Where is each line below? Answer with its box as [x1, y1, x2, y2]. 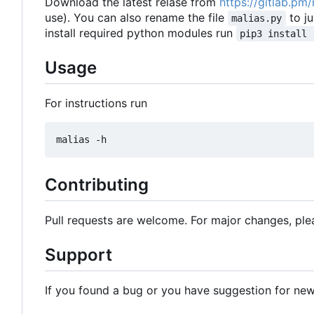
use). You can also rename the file [45, 10, 228, 25]
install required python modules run [45, 25, 236, 40]
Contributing [45, 175, 149, 196]
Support [45, 245, 112, 266]
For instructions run [45, 96, 147, 111]
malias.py [231, 12, 282, 24]
